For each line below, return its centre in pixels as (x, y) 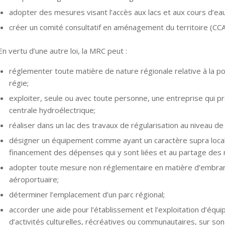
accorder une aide (40, 209)
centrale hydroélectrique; (52, 110)
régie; (19, 83)
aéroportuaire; (34, 179)
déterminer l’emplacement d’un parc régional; (87, 194)
